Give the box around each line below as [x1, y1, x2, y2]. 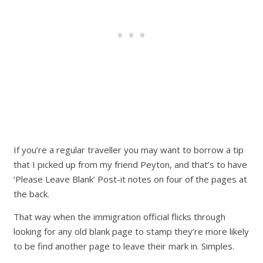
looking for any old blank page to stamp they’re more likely [14, 225, 249, 238]
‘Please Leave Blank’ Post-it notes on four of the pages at [14, 173, 248, 186]
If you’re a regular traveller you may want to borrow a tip [14, 144, 244, 156]
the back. [14, 188, 50, 200]
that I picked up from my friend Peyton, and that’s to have [14, 159, 248, 171]
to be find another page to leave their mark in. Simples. [14, 240, 235, 252]
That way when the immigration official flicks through [14, 211, 226, 223]
